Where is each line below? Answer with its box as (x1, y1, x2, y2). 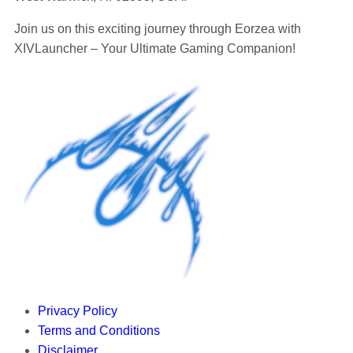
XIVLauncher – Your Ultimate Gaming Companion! (14, 42, 295, 55)
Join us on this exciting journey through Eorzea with (14, 22, 301, 35)
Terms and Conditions (38, 324, 160, 337)
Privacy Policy (38, 304, 117, 318)
